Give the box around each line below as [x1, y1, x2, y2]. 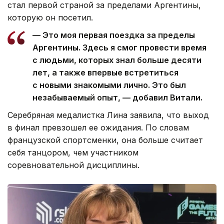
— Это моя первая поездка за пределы [32, 29, 195, 40]
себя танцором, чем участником [7, 147, 138, 157]
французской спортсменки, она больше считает [7, 134, 203, 145]
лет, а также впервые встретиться [32, 67, 178, 77]
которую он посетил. [7, 12, 93, 22]
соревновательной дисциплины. [7, 159, 139, 170]
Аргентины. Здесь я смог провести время [32, 42, 206, 52]
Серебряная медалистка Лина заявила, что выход [7, 109, 209, 120]
